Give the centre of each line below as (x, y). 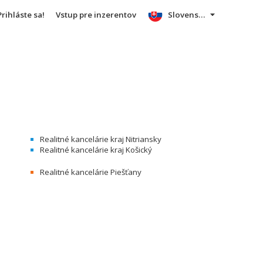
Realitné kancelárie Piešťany (91, 172)
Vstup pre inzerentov (96, 15)
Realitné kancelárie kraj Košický (96, 150)
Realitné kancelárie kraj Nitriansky (101, 139)
